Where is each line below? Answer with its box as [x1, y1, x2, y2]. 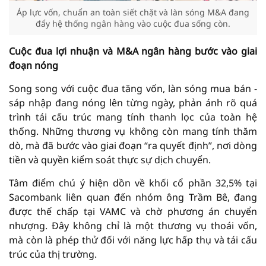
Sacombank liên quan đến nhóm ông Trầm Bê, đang [9, 191, 257, 204]
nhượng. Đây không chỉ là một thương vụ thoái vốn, [9, 219, 257, 232]
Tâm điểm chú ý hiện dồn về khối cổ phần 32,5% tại [9, 176, 257, 189]
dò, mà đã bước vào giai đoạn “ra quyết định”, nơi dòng [9, 139, 257, 152]
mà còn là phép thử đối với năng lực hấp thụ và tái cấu [9, 233, 257, 246]
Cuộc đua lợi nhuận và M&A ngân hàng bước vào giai [9, 45, 257, 58]
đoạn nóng [9, 59, 58, 72]
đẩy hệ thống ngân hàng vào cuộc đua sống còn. [36, 18, 230, 29]
